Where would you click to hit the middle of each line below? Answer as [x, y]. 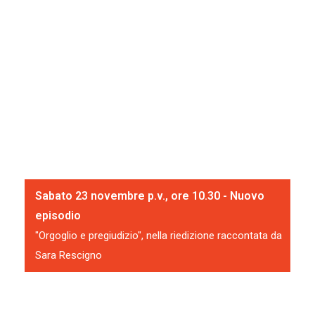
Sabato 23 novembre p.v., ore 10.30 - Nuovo [150, 195]
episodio [58, 215]
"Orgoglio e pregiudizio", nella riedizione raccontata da [159, 235]
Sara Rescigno [69, 255]
